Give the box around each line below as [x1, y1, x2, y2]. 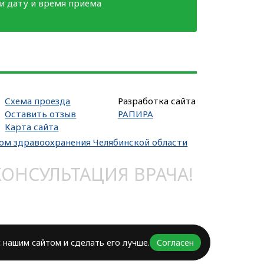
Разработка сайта [117, 94, 196, 107]
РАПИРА [117, 107, 153, 120]
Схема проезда [5, 94, 71, 107]
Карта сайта [5, 120, 59, 133]
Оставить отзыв [5, 107, 77, 120]
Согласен [157, 237, 194, 248]
